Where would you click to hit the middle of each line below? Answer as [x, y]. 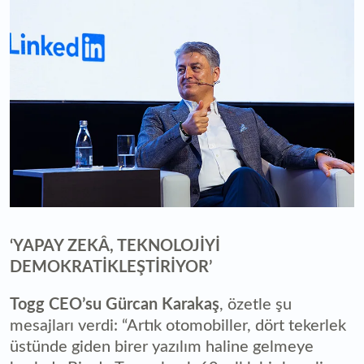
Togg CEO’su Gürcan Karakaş [115, 305]
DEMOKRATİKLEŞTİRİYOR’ [111, 268]
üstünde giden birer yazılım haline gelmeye [162, 347]
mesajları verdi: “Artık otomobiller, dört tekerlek [178, 326]
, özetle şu [256, 305]
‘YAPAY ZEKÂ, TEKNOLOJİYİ [115, 247]
